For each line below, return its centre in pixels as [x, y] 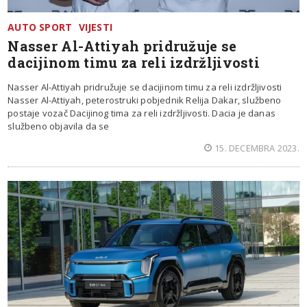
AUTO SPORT [40, 27]
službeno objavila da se [59, 126]
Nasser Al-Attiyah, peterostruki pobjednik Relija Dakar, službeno [145, 100]
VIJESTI [96, 27]
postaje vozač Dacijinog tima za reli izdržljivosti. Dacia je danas [142, 113]
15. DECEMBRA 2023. [257, 148]
